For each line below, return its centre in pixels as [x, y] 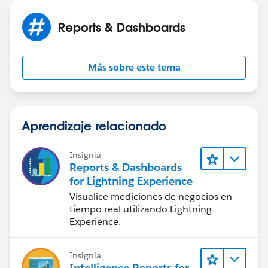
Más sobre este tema [134, 67]
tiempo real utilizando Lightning [141, 209]
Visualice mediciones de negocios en [151, 196]
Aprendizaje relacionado [94, 125]
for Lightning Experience [131, 181]
